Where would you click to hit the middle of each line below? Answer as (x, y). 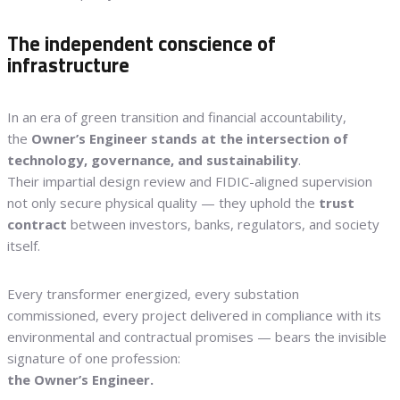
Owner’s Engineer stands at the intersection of (190, 138)
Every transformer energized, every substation (153, 293)
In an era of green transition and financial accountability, (177, 117)
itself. (24, 245)
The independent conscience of (142, 44)
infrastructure (68, 66)
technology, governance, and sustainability (153, 159)
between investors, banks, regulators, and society (223, 224)
